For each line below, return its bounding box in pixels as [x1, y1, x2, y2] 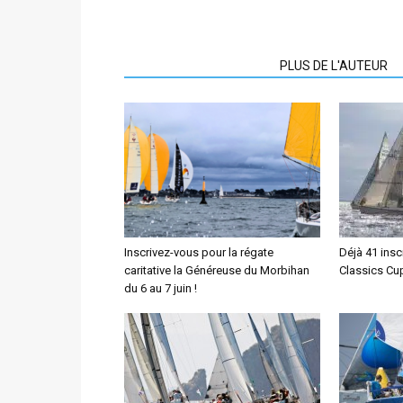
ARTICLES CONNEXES [135, 58, 258, 73]
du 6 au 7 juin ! [124, 281, 197, 295]
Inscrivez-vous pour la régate [124, 245, 273, 259]
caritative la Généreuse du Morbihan [124, 263, 309, 277]
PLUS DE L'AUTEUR [280, 58, 388, 73]
